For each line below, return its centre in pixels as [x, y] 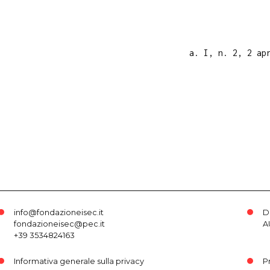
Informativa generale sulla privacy [79, 261]
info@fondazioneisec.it [58, 212]
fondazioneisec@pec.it [59, 224]
